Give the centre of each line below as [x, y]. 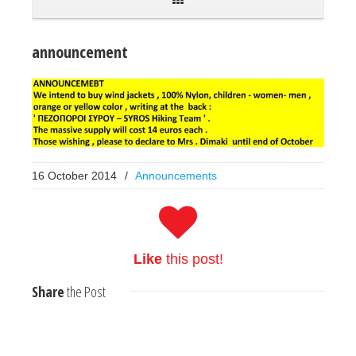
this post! [192, 259]
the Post [85, 291]
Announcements [176, 175]
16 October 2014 [74, 175]
